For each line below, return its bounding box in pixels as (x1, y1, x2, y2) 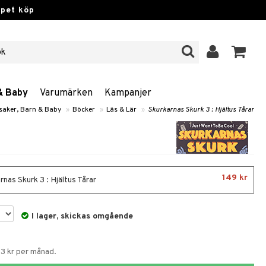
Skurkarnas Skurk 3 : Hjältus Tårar (148, 105, 254, 115)
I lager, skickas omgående (31, 211, 134, 221)
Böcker (72, 105, 95, 115)
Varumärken (40, 87, 93, 99)
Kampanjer (104, 87, 151, 99)
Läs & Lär (106, 105, 137, 115)
